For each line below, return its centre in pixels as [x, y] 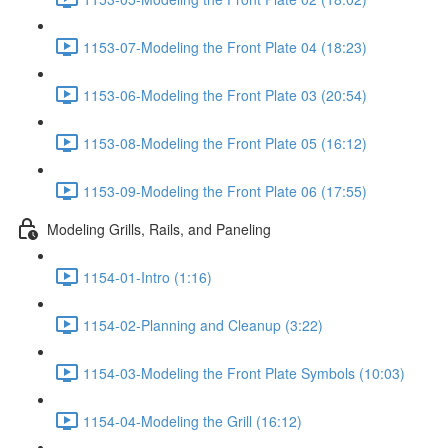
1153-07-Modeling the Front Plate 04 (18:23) [225, 46]
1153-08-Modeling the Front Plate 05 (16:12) [225, 142]
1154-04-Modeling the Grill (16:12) [192, 420]
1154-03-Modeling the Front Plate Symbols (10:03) [244, 372]
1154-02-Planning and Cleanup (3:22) [203, 324]
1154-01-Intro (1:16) [147, 276]
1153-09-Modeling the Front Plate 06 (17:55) [225, 190]
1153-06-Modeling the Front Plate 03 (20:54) [225, 94]
